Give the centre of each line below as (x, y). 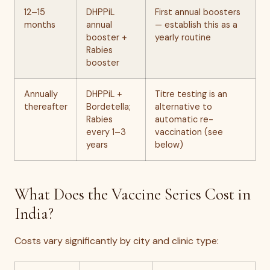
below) (169, 145)
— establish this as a (196, 25)
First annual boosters (198, 12)
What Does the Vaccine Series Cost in (133, 194)
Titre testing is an (191, 94)
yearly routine (183, 37)
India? (34, 214)
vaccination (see (189, 132)
